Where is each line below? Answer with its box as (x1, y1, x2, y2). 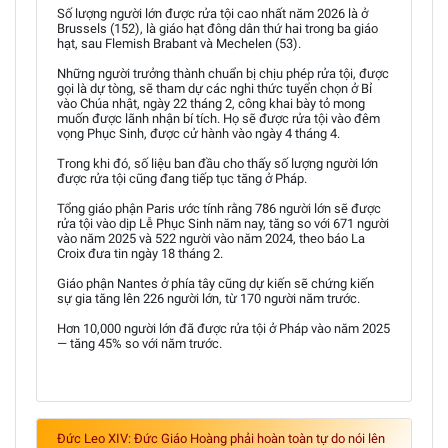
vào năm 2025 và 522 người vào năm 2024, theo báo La (57, 230, 365, 246)
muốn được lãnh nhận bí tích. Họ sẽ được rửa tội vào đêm (57, 110, 380, 126)
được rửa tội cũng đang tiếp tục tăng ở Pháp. (57, 170, 307, 186)
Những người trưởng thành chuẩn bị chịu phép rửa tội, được (57, 65, 389, 81)
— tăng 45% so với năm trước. (57, 335, 222, 351)
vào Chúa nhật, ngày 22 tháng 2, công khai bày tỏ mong (57, 95, 365, 111)
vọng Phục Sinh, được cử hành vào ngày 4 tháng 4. (57, 125, 340, 141)
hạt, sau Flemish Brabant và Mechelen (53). (57, 35, 301, 51)
